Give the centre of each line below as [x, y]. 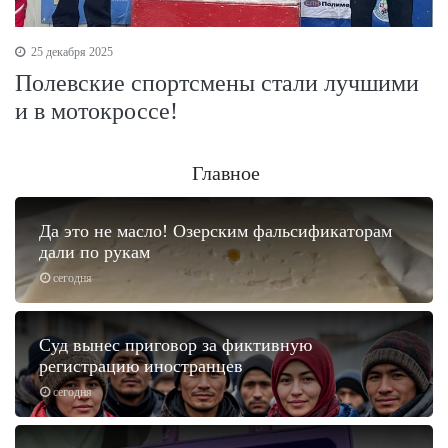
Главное [226, 173]
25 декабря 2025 [70, 52]
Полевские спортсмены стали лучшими [217, 83]
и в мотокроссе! [96, 111]
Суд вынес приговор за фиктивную [175, 345]
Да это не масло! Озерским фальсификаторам [215, 231]
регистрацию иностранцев [141, 366]
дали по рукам [94, 252]
